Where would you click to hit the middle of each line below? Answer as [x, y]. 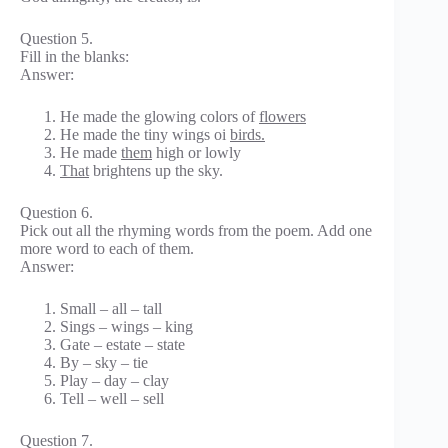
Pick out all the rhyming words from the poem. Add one [196, 230]
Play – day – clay [114, 380]
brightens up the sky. [156, 170]
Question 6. [56, 212]
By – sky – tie [104, 362]
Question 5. [56, 38]
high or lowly [196, 152]
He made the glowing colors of [159, 116]
